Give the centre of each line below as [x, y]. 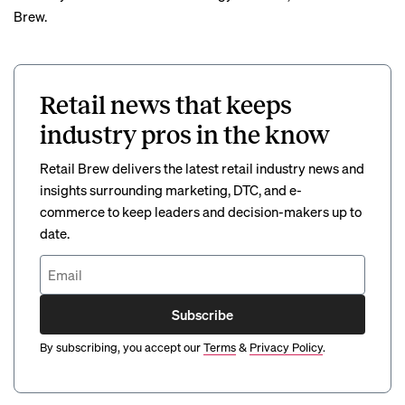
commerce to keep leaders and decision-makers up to [201, 212]
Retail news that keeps [166, 105]
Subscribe [202, 314]
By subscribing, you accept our [120, 347]
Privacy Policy [286, 347]
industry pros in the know [185, 135]
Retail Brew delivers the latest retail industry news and [202, 168]
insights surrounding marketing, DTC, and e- [171, 190]
